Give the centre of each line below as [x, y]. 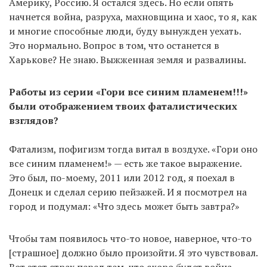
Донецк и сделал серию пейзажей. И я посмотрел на [128, 192]
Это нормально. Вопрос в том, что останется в [114, 45]
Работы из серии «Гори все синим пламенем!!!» [128, 91]
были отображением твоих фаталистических [123, 106]
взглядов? [34, 120]
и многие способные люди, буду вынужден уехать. [125, 31]
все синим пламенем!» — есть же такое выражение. [125, 163]
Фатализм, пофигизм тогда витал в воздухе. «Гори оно [133, 149]
